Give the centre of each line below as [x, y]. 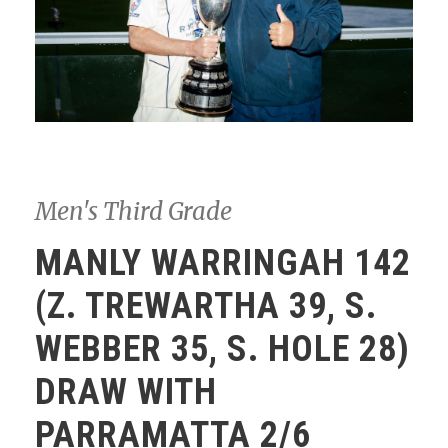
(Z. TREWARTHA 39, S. [206, 306]
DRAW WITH [126, 392]
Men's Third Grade [133, 212]
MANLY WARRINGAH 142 [223, 263]
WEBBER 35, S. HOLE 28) [222, 349]
